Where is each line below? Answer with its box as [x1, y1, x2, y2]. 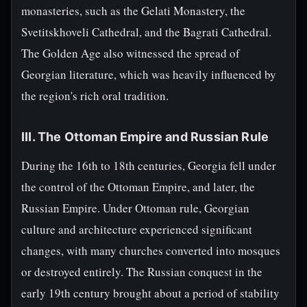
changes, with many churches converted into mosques [21, 243, 280, 258]
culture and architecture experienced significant [21, 221, 252, 237]
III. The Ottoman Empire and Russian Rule [21, 130, 269, 144]
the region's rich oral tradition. [21, 88, 169, 103]
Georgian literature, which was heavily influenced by [21, 66, 276, 82]
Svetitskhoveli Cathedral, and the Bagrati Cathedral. [21, 24, 271, 40]
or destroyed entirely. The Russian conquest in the [21, 264, 262, 280]
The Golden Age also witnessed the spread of [21, 45, 240, 61]
